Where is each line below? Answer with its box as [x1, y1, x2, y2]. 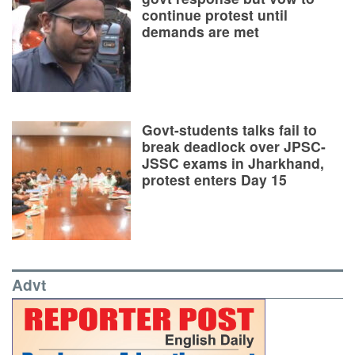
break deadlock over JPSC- [142, 136, 326, 157]
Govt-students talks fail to [142, 120, 317, 140]
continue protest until [142, 5, 288, 25]
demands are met [142, 21, 259, 42]
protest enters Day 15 [142, 170, 287, 190]
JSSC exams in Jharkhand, [142, 153, 324, 174]
